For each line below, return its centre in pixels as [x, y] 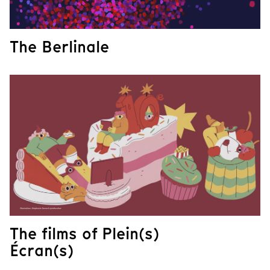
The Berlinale [59, 47]
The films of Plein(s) [84, 234]
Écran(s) [42, 251]
